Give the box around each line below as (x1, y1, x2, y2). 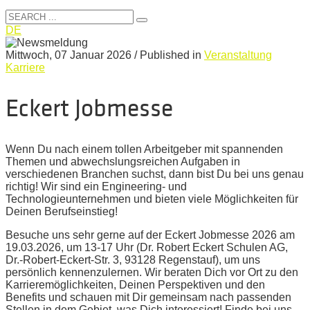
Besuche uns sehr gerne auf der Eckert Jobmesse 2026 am (6, 228, 295, 241)
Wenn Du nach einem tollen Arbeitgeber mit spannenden (6, 143, 283, 155)
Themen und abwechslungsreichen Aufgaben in (6, 155, 240, 167)
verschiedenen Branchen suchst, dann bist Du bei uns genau (6, 167, 304, 180)
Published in (140, 49, 204, 61)
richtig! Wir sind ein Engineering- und (6, 180, 187, 192)
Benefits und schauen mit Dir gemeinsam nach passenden (6, 291, 291, 303)
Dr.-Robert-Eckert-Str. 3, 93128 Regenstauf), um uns (6, 253, 260, 266)
